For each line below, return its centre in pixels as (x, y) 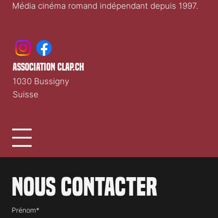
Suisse (25, 114)
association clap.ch (49, 87)
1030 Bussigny (41, 100)
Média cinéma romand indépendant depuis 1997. (106, 26)
